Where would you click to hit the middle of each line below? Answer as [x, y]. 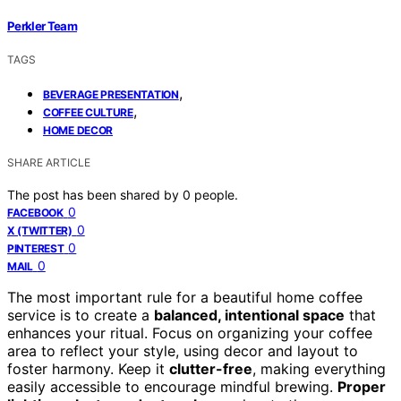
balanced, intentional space [249, 315]
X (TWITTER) [40, 230]
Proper [362, 386]
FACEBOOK [35, 212]
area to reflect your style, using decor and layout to [183, 350]
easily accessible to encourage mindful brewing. [172, 386]
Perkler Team [43, 26]
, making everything [319, 368]
